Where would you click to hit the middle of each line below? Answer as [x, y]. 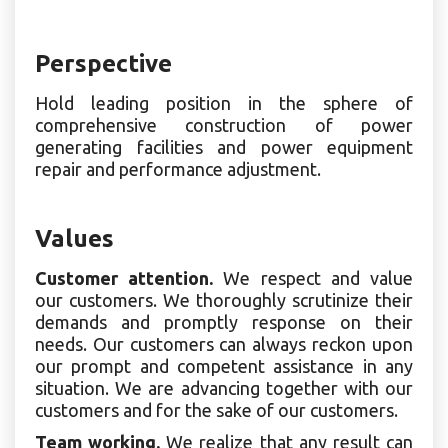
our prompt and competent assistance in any [224, 366]
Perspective [103, 63]
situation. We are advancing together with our [224, 388]
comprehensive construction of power [224, 124]
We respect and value [318, 278]
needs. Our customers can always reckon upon [224, 344]
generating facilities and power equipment [224, 146]
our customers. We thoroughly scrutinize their [224, 300]
